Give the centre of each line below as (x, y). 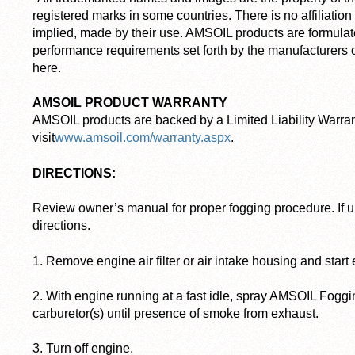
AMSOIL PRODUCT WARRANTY (130, 103)
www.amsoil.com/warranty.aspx (143, 138)
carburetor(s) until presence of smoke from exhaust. (176, 313)
